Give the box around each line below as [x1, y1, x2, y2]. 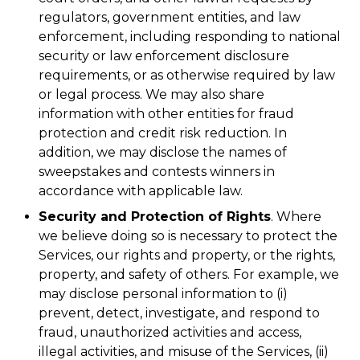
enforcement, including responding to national [39, 29, 341, 44]
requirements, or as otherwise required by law [39, 67, 335, 83]
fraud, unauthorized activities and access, [39, 325, 301, 340]
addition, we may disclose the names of [39, 145, 287, 160]
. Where [271, 209, 321, 224]
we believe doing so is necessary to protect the [39, 228, 337, 243]
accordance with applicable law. [39, 183, 243, 198]
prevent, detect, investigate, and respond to [39, 305, 320, 321]
